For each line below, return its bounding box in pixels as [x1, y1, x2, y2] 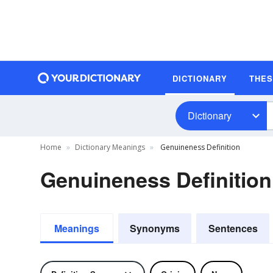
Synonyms [130, 221, 180, 235]
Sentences [208, 221, 258, 235]
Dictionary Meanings [75, 142, 145, 152]
